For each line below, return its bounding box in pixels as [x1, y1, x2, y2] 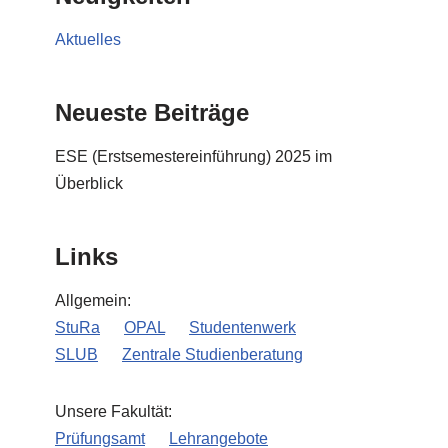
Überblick [55, 175, 123, 192]
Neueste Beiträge [55, 99, 249, 126]
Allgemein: [55, 292, 131, 309]
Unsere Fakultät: [55, 403, 172, 420]
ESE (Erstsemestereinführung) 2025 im [55, 148, 332, 165]
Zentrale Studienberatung [122, 346, 303, 363]
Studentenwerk [189, 319, 296, 336]
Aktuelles [55, 31, 121, 48]
